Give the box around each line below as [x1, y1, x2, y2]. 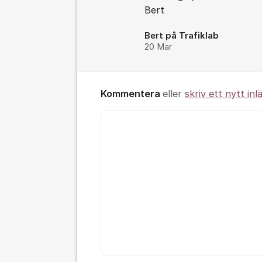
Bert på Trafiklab [144, 30, 219, 41]
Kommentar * [101, 111, 153, 122]
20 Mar [144, 42, 172, 52]
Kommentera [101, 88, 163, 99]
